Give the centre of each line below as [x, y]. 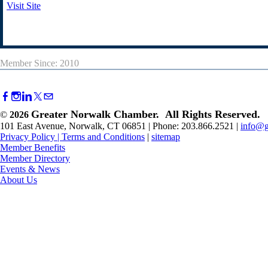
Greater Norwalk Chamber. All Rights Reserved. [146, 115]
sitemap [166, 137]
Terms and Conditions [103, 137]
